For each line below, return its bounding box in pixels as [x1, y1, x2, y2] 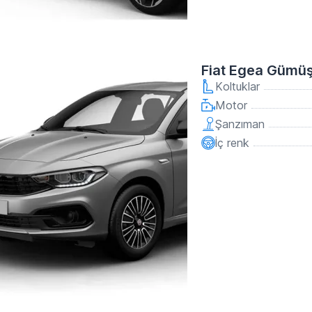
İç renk [215, 136, 249, 150]
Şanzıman [215, 117, 265, 131]
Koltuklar [215, 79, 260, 93]
